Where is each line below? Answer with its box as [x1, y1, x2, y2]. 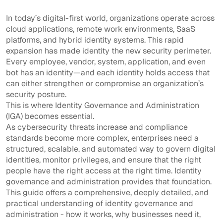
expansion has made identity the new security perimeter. [6, 45, 211, 56]
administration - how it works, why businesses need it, [6, 209, 201, 220]
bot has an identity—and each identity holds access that [6, 67, 210, 78]
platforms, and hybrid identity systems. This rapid [6, 34, 184, 45]
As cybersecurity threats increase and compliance [6, 121, 188, 132]
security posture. [6, 89, 66, 100]
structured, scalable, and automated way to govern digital [6, 143, 216, 154]
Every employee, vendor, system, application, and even [6, 56, 206, 67]
